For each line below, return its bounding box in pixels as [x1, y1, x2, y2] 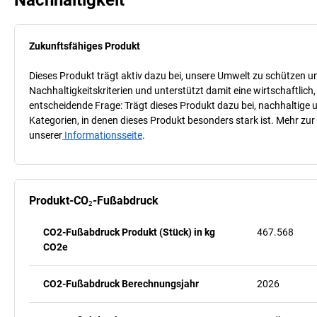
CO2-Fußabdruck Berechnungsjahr [43, 277, 199, 289]
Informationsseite [62, 129, 142, 141]
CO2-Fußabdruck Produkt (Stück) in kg [43, 226, 215, 238]
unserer [29, 129, 62, 141]
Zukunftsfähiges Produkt [29, 40, 140, 52]
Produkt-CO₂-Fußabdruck [29, 193, 158, 207]
